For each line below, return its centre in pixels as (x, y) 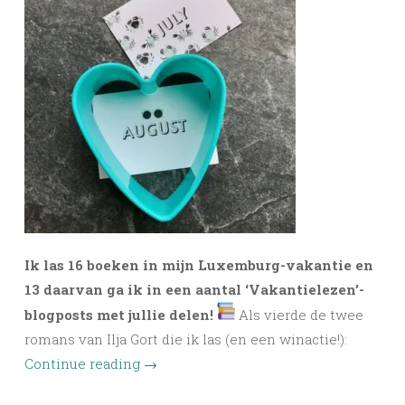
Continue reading (84, 364)
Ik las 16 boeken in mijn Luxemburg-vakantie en (199, 265)
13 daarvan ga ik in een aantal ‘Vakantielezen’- (194, 290)
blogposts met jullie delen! (121, 315)
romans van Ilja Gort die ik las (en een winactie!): (186, 339)
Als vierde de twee (301, 315)
